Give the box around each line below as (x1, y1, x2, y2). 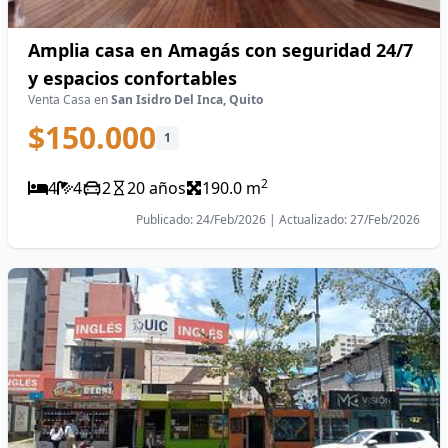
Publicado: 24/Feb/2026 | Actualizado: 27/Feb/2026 (136, 211, 420, 228)
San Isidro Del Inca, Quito (111, 91, 263, 108)
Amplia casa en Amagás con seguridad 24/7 (28, 38, 413, 62)
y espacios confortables (28, 66, 237, 90)
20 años (127, 177, 186, 199)
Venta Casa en (28, 91, 111, 108)
